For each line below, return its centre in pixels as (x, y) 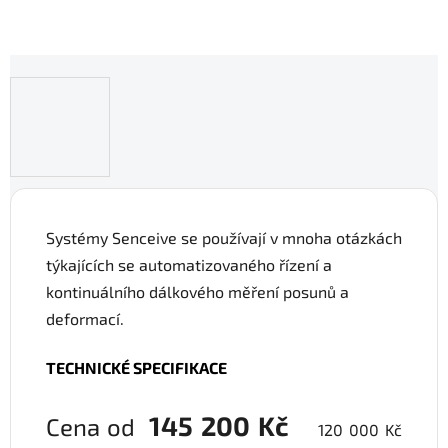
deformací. (85, 319)
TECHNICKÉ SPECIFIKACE (136, 368)
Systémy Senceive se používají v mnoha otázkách (224, 238)
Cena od (98, 427)
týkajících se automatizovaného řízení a (189, 265)
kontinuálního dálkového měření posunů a (197, 292)
